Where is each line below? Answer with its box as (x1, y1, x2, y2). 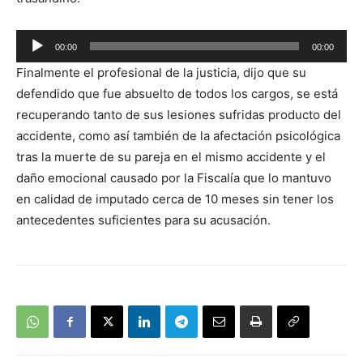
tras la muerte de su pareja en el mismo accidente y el (16, 149, 326, 165)
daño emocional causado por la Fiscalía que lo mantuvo (16, 170, 331, 186)
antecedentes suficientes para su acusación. (16, 212, 271, 228)
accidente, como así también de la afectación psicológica (16, 128, 340, 144)
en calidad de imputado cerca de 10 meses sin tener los (16, 191, 334, 207)
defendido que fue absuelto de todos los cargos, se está (16, 86, 338, 102)
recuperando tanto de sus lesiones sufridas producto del (16, 107, 341, 123)
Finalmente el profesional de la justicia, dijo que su (16, 65, 306, 81)
